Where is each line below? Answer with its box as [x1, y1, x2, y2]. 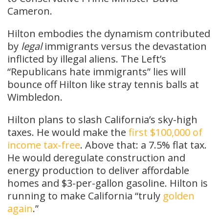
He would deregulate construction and [7, 151, 185, 165]
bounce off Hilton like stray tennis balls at [7, 78, 199, 91]
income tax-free [7, 138, 80, 152]
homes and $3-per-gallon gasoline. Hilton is [7, 176, 208, 190]
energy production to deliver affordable [7, 164, 189, 177]
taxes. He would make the [7, 126, 129, 139]
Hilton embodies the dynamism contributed [7, 27, 210, 41]
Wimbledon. [7, 90, 63, 104]
